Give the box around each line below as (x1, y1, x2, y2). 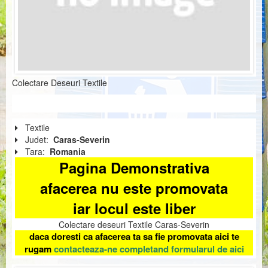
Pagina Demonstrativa (59, 157, 209, 178)
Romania (50, 145, 86, 158)
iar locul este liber (72, 198, 196, 219)
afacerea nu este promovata (40, 178, 228, 199)
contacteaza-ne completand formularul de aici (53, 242, 244, 256)
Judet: (25, 133, 51, 146)
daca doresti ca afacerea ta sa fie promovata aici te (29, 230, 239, 243)
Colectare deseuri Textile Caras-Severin (59, 218, 209, 231)
